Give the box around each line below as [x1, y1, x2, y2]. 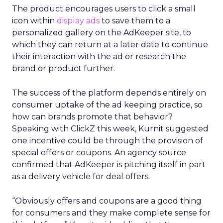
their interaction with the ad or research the [12, 52, 186, 61]
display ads [57, 16, 100, 25]
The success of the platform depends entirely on [12, 88, 206, 98]
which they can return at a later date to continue [12, 40, 208, 49]
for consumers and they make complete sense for [12, 208, 211, 218]
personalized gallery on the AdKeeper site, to [12, 28, 191, 37]
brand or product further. [12, 64, 115, 73]
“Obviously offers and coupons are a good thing [12, 196, 202, 206]
